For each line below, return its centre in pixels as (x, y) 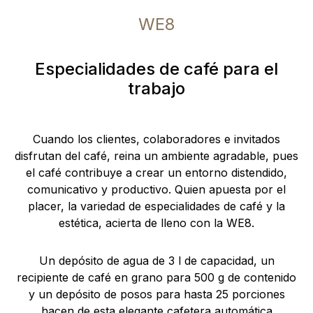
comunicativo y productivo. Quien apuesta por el (156, 189)
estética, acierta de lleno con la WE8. (156, 223)
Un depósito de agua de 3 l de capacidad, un (156, 261)
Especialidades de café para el (156, 69)
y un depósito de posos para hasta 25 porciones (156, 294)
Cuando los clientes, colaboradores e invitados (156, 139)
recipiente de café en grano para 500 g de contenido (156, 277)
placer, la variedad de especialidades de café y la (156, 206)
